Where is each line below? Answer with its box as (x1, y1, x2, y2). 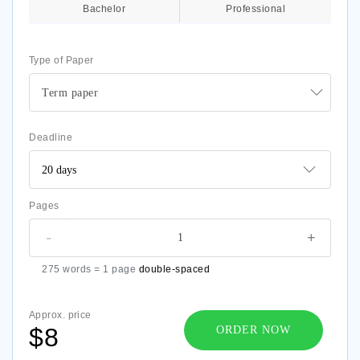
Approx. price (29, 309, 92, 321)
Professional (226, 2, 285, 14)
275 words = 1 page (42, 264, 139, 275)
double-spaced (138, 264, 210, 275)
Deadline (29, 132, 72, 143)
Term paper (42, 87, 98, 99)
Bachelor (83, 2, 125, 14)
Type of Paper (29, 55, 94, 66)
